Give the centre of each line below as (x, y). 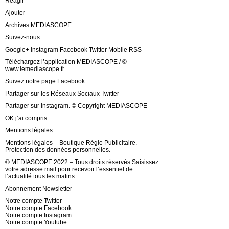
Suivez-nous (22, 38)
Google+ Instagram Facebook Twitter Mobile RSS (73, 50)
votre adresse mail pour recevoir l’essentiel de (69, 169)
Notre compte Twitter (33, 201)
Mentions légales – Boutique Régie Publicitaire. (71, 143)
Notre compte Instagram (38, 215)
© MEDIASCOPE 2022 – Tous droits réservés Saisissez (82, 162)
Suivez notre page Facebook (45, 82)
